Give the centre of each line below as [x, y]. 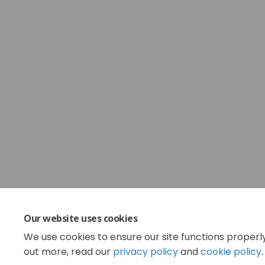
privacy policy [146, 252]
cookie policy [231, 252]
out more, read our [68, 252]
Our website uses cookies [81, 218]
